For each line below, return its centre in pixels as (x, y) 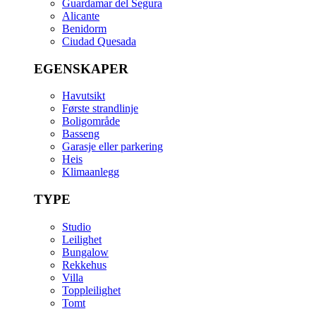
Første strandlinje (100, 109)
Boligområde (91, 121)
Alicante (81, 16)
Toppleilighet (91, 290)
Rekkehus (84, 265)
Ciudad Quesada (99, 41)
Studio (77, 226)
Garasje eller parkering (113, 147)
